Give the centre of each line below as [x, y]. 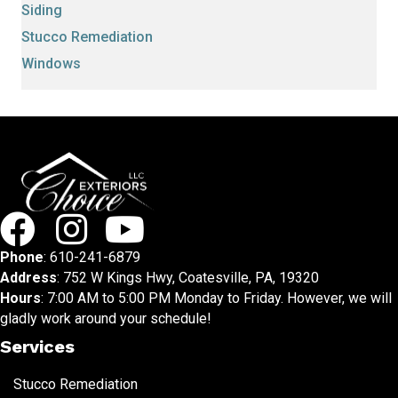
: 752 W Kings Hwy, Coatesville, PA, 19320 [188, 278]
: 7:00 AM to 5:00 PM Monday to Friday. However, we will [216, 298]
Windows [51, 63]
